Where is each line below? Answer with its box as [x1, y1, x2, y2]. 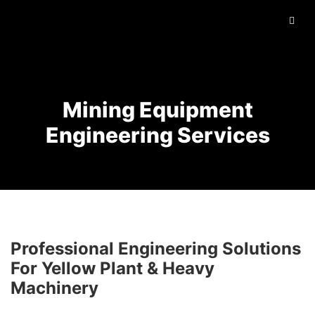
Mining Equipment [62, 96, 253, 122]
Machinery [11, 277, 98, 298]
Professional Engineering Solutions [11, 238, 301, 259]
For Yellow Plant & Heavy [11, 257, 214, 278]
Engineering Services [45, 122, 270, 148]
